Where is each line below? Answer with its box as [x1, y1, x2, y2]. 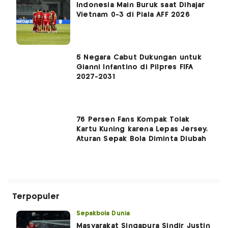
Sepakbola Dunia [76, 210, 130, 216]
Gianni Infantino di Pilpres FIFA [76, 63, 193, 71]
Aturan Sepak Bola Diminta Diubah [76, 135, 207, 142]
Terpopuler [12, 192, 60, 201]
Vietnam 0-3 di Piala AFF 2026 [76, 11, 190, 18]
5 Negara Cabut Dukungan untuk [76, 53, 202, 61]
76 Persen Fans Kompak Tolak [76, 116, 190, 123]
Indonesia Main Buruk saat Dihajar [76, 1, 205, 9]
